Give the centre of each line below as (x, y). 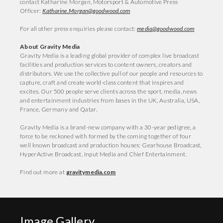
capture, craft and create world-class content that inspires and (102, 82)
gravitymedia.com (91, 172)
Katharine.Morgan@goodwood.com (86, 11)
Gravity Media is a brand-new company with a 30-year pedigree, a (108, 127)
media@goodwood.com (166, 29)
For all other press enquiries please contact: (79, 29)
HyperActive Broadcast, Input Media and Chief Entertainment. (104, 154)
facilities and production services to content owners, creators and (106, 64)
